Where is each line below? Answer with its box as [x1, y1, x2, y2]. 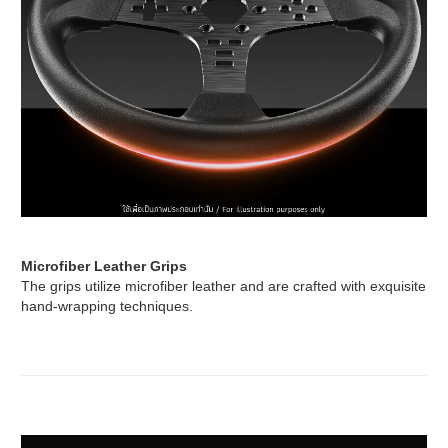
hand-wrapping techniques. [21, 298, 193, 315]
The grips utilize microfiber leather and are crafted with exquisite [21, 278, 426, 295]
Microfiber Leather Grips [21, 258, 187, 275]
